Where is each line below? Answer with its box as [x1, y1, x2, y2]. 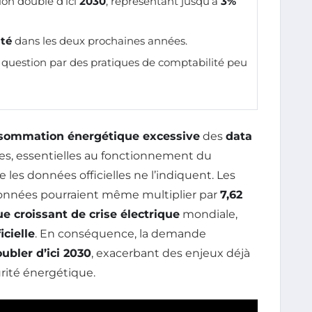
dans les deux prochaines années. [12, 33, 187, 47]
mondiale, [180, 207, 237, 221]
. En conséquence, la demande [35, 226, 206, 240]
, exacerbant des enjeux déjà [91, 246, 250, 260]
